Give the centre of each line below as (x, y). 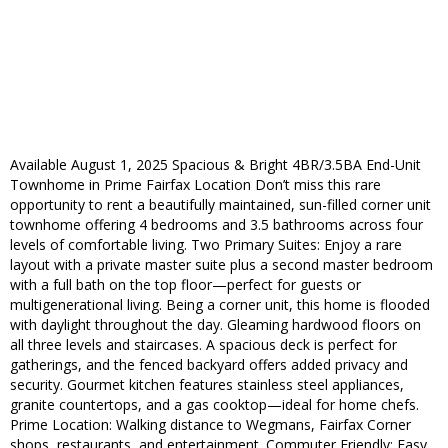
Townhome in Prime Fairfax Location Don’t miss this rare (195, 185)
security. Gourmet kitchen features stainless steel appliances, (207, 385)
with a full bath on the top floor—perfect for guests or (185, 285)
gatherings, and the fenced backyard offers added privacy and (209, 365)
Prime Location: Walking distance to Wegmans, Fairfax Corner (210, 425)
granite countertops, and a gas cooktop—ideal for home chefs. (214, 405)
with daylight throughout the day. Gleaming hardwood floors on (215, 325)
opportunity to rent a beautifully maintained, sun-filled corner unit (220, 205)
